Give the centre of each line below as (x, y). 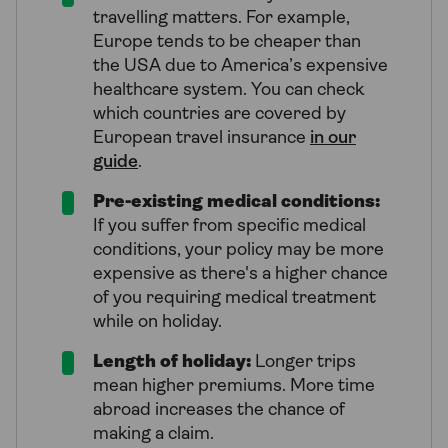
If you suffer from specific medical (229, 226)
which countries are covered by (219, 114)
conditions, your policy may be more (238, 250)
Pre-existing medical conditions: (236, 202)
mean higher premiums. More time (234, 386)
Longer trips (303, 362)
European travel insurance (201, 138)
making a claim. (153, 434)
